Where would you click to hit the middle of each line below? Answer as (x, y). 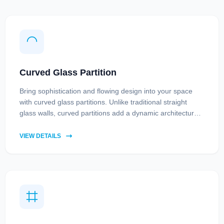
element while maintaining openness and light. (92, 124)
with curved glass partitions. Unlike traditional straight (103, 102)
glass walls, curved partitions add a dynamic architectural (109, 113)
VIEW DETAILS (40, 136)
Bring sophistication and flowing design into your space (106, 91)
